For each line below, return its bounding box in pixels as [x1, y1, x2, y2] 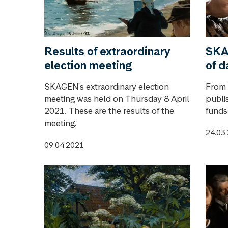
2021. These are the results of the [44, 105, 174, 117]
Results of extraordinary [44, 44, 170, 59]
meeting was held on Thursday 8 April [44, 93, 189, 104]
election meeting [44, 58, 132, 72]
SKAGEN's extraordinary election [44, 80, 169, 92]
